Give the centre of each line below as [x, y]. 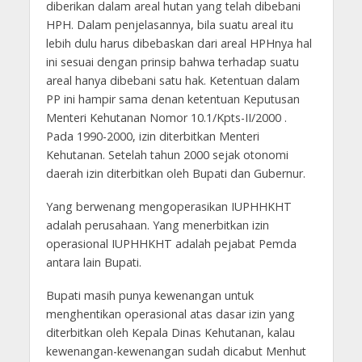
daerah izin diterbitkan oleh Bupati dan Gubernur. [177, 174]
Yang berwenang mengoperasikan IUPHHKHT [168, 207]
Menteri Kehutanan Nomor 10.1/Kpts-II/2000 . [166, 118]
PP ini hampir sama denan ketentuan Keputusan [173, 99]
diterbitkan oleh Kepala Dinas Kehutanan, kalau [170, 333]
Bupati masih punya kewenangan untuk [149, 296]
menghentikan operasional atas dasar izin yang [170, 314]
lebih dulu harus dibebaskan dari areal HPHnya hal [179, 44]
